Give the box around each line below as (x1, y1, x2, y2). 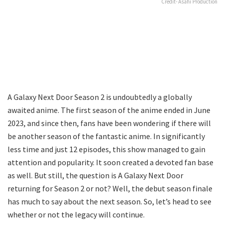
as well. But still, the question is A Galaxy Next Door (8, 170, 183, 180)
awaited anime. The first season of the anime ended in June (8, 104, 210, 115)
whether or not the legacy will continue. (8, 209, 145, 219)
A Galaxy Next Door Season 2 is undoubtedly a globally (8, 91, 192, 102)
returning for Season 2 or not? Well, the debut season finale (8, 183, 212, 193)
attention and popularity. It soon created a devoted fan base (8, 157, 213, 167)
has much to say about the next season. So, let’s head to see (8, 196, 211, 206)
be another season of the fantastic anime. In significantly (8, 131, 205, 141)
